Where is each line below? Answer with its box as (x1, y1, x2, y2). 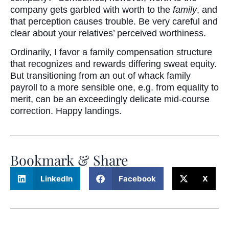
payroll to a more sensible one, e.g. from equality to (10, 82, 219, 93)
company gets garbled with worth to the (10, 5, 173, 15)
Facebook (119, 173, 156, 184)
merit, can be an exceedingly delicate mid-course (10, 94, 210, 105)
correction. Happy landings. (10, 106, 122, 117)
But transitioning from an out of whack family (10, 71, 191, 81)
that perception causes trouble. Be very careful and (10, 16, 218, 27)
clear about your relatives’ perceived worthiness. (10, 28, 206, 39)
